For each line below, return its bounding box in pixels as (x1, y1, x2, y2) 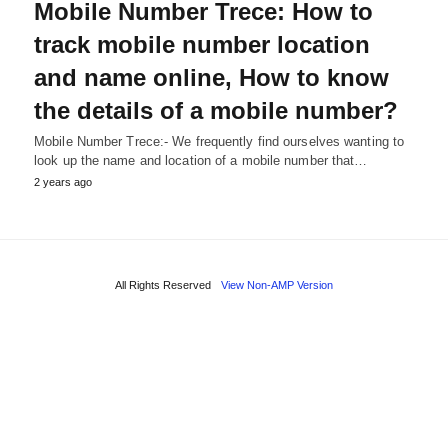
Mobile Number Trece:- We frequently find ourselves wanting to (34, 134, 405, 150)
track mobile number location (34, 31, 370, 59)
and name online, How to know (34, 64, 389, 92)
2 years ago (34, 176, 92, 189)
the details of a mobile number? (34, 97, 398, 125)
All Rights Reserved (115, 279, 211, 292)
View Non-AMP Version (221, 279, 333, 292)
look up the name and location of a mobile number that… (34, 153, 368, 169)
